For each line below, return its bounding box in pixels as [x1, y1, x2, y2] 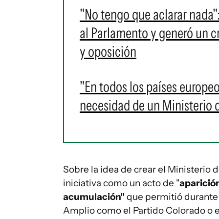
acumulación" [63, 191, 125, 202]
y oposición [80, 43, 136, 61]
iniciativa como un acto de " [63, 177, 179, 189]
